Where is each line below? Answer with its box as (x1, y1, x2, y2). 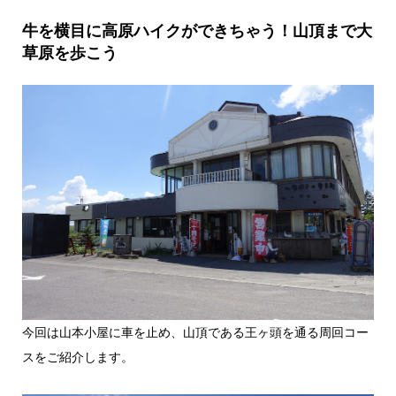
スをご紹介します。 (21, 347, 133, 365)
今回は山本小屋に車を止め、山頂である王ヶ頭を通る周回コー (21, 323, 369, 340)
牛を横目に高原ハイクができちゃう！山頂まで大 (21, 19, 372, 42)
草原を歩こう (21, 42, 118, 64)
